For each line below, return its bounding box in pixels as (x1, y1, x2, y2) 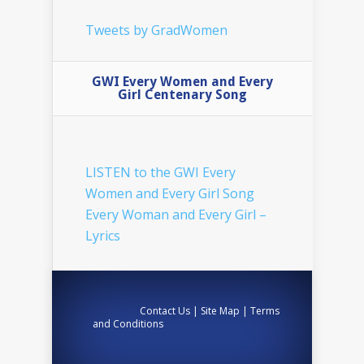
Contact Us (140, 304, 191, 318)
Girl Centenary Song (118, 87, 247, 103)
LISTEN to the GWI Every (85, 163, 236, 182)
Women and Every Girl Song (85, 184, 254, 203)
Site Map (201, 304, 240, 318)
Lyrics (85, 227, 120, 245)
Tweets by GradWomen (85, 21, 227, 40)
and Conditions (93, 317, 163, 331)
